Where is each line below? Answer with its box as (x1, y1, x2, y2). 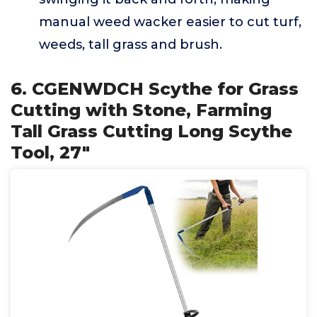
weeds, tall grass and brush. (39, 37, 222, 52)
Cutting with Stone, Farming (11, 100, 272, 120)
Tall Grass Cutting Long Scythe (11, 121, 292, 142)
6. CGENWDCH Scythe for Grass (11, 79, 299, 99)
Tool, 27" (11, 142, 90, 163)
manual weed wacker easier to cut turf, (39, 14, 301, 30)
